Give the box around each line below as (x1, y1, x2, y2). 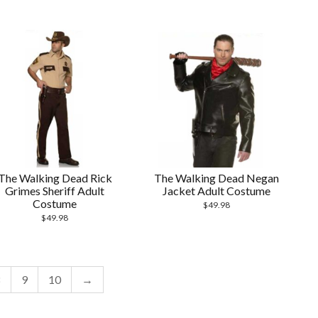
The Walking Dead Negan (154, 171, 280, 185)
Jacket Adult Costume (163, 184, 271, 198)
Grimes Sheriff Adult (5, 184, 105, 198)
